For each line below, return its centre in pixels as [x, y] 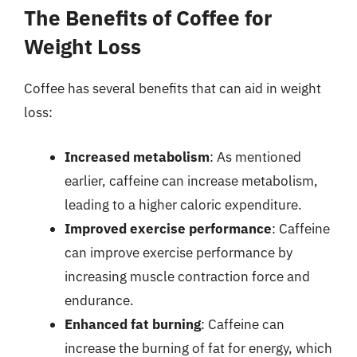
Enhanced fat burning [133, 324]
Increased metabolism [137, 157]
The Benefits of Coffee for [148, 18]
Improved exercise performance [168, 228]
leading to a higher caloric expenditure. [183, 204]
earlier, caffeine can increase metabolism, [191, 180]
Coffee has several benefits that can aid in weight [173, 88]
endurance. [99, 300]
